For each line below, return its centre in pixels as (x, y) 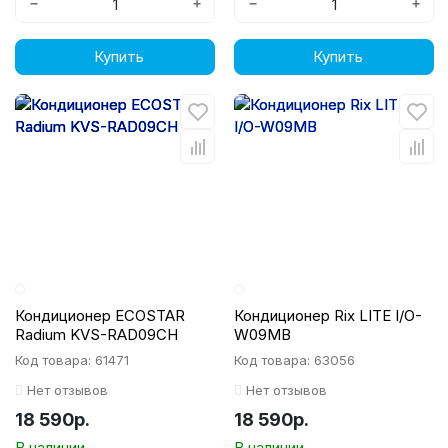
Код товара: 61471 (72, 360)
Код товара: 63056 (294, 360)
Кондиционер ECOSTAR (100, 315)
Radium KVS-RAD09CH (96, 334)
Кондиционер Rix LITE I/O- (328, 315)
